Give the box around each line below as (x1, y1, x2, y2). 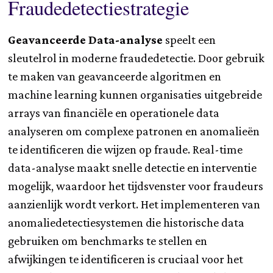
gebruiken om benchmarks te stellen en (8, 233, 208, 247)
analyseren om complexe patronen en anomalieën (8, 124, 260, 138)
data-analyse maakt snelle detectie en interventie (8, 160, 257, 174)
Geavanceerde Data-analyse (8, 32, 163, 46)
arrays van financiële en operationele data (8, 105, 220, 119)
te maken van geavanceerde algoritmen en (8, 69, 222, 83)
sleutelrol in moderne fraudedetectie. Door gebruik (8, 51, 265, 65)
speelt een (163, 32, 216, 46)
